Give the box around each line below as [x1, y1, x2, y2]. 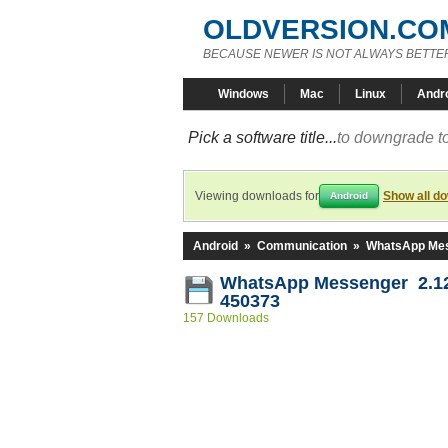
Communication [257, 239, 347, 253]
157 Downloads [183, 311, 269, 325]
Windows [218, 87, 269, 101]
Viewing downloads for [195, 189, 319, 203]
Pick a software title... [188, 129, 337, 146]
